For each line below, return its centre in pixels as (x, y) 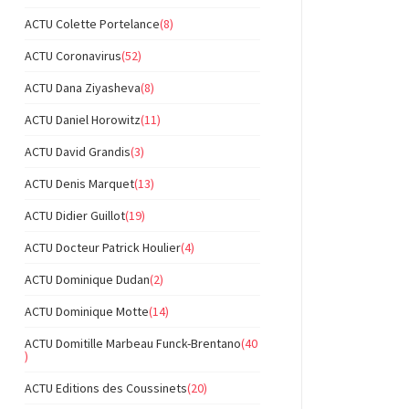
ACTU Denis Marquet (79, 184)
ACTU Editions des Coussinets (106, 388)
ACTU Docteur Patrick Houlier (103, 247)
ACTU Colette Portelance (92, 24)
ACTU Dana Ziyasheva (83, 88)
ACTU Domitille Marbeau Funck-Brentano (133, 343)
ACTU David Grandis (78, 152)
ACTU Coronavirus (73, 56)
